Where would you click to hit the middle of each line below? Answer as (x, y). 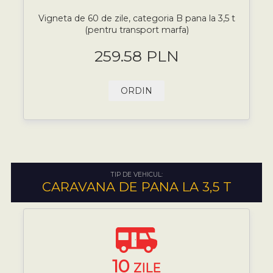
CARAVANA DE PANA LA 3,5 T (136, 186)
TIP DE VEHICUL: (136, 174)
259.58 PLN (136, 56)
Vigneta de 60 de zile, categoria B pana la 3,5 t (136, 19)
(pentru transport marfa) (136, 30)
